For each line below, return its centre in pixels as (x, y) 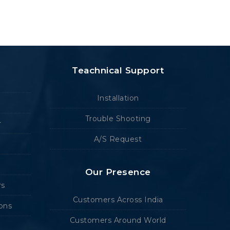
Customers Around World (118, 220)
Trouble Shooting (118, 118)
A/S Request (118, 139)
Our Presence (118, 172)
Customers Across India (118, 199)
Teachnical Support (118, 70)
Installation (118, 98)
